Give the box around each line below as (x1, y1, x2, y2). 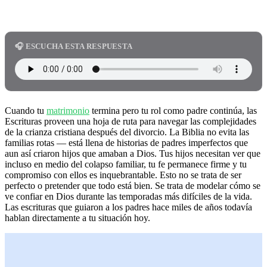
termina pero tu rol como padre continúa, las (89, 105, 257, 116)
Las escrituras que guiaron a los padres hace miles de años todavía (5, 201, 252, 212)
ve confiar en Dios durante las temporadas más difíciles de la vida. (5, 191, 252, 201)
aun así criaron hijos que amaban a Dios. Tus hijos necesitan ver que (5, 148, 260, 159)
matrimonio (46, 105, 89, 116)
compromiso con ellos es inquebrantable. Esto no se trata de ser (5, 169, 241, 180)
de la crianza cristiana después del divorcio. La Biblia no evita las (5, 126, 249, 137)
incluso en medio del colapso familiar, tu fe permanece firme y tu (5, 159, 247, 169)
